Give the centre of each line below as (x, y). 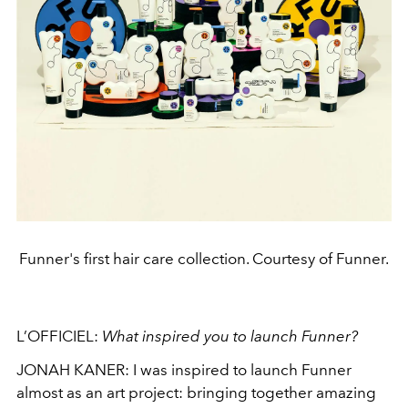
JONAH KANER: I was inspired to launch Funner (184, 370)
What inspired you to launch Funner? (232, 337)
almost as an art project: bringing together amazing (196, 393)
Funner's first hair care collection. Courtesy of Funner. (204, 259)
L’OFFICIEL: (59, 337)
